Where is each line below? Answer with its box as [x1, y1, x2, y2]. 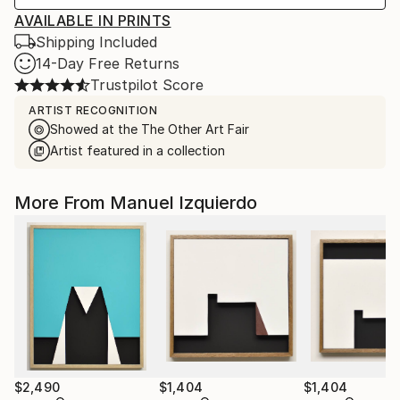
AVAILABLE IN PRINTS [14, 11, 171, 29]
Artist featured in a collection [50, 142, 225, 158]
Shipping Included [36, 32, 157, 51]
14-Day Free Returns [36, 54, 179, 72]
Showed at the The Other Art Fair [50, 121, 249, 137]
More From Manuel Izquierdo [14, 191, 257, 213]
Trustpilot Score [90, 75, 204, 94]
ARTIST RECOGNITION [29, 103, 157, 117]
